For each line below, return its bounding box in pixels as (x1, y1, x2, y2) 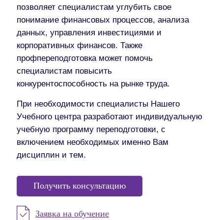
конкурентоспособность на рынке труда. (17, 79, 170, 88)
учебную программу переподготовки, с (17, 125, 165, 134)
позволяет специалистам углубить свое (17, 2, 171, 11)
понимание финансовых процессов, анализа (17, 15, 189, 24)
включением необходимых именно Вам (17, 137, 168, 146)
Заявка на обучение (35, 209, 109, 219)
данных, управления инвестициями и (17, 28, 162, 37)
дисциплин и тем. (17, 150, 86, 159)
